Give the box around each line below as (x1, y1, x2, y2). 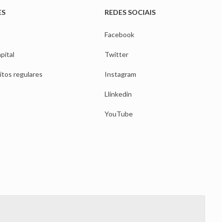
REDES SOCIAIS (104, 8, 156, 17)
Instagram (104, 70, 136, 79)
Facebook (104, 30, 134, 39)
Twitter (104, 50, 128, 59)
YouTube (104, 110, 133, 118)
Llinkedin (104, 90, 132, 99)
